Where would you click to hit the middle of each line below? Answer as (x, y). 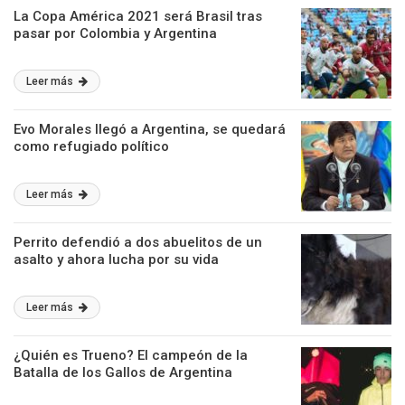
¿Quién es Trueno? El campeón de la (131, 355)
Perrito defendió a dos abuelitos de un (138, 242)
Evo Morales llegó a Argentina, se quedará (150, 129)
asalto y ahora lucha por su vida (116, 259)
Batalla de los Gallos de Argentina (123, 372)
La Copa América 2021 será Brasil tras (138, 16)
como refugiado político (91, 146)
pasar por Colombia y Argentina (115, 33)
